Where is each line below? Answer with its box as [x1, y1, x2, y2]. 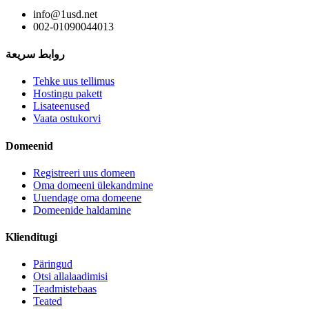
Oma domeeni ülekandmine [33, 179, 153, 191]
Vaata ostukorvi [33, 112, 101, 125]
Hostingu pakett [33, 88, 102, 100]
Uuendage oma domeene [33, 191, 141, 203]
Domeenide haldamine [33, 203, 131, 216]
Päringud [33, 258, 72, 270]
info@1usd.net [33, 8, 97, 20]
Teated [33, 295, 62, 308]
